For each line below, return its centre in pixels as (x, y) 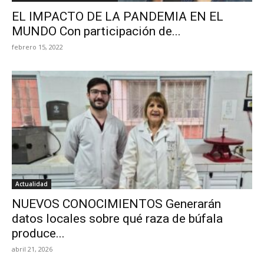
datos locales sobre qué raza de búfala (117, 219)
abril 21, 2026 (32, 249)
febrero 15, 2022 (37, 47)
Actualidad (32, 184)
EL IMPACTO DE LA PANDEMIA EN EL (118, 16)
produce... (38, 233)
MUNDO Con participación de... (96, 31)
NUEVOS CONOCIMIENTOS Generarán (116, 204)
